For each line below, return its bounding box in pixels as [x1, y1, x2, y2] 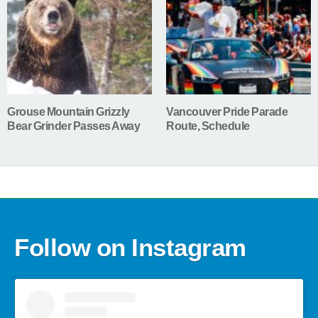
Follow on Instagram [14, 233, 246, 261]
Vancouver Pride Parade [166, 105, 287, 118]
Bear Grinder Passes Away [7, 119, 140, 132]
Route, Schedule [166, 119, 250, 132]
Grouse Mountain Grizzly [7, 105, 130, 118]
